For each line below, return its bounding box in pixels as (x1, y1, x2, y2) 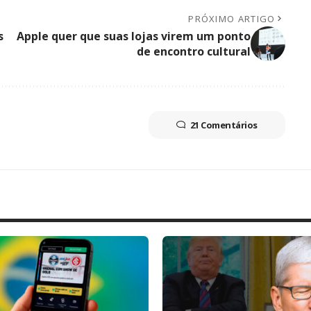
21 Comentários (190, 118, 258, 131)
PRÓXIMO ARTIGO (188, 12, 276, 25)
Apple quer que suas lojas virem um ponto (16, 28, 251, 44)
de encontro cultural (136, 43, 251, 59)
